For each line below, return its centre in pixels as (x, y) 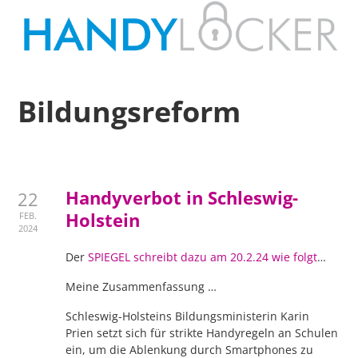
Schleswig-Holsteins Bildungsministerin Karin (188, 316)
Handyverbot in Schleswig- (182, 197)
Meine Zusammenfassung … (141, 286)
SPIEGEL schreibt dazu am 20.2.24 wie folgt (203, 257)
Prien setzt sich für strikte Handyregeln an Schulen (202, 333)
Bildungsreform (129, 111)
